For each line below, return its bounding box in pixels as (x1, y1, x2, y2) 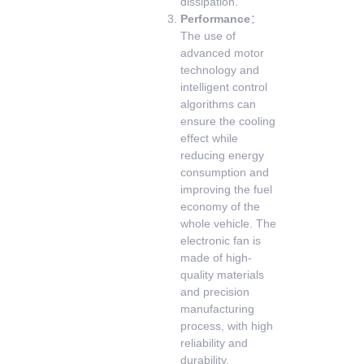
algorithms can (180, 97, 257, 110)
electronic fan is (180, 234, 262, 247)
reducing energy (180, 149, 265, 162)
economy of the (180, 200, 261, 213)
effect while (180, 132, 239, 145)
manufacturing (180, 302, 255, 315)
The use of (180, 29, 236, 42)
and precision (180, 285, 250, 298)
